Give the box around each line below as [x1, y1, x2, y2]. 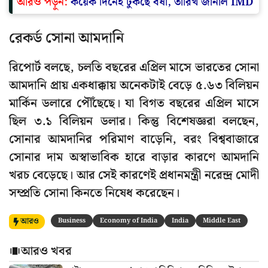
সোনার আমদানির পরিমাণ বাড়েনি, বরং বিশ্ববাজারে [9, 130, 259, 150]
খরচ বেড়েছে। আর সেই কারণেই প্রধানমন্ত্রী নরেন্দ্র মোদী [9, 166, 259, 185]
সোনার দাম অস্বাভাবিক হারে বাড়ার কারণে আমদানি [9, 148, 259, 167]
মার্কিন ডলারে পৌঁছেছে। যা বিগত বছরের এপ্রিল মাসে [9, 94, 259, 114]
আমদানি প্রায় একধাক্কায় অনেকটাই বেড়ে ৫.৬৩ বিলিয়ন [9, 76, 259, 96]
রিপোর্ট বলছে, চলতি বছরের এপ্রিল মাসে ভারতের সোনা [9, 58, 259, 78]
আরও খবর [21, 242, 72, 261]
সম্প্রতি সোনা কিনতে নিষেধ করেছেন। [9, 184, 179, 203]
